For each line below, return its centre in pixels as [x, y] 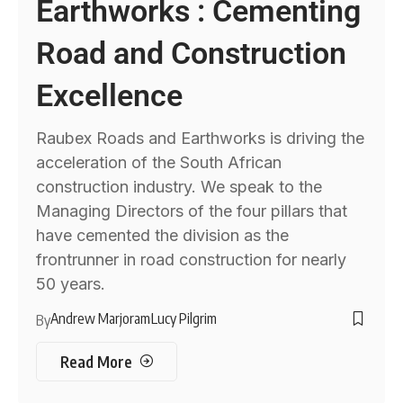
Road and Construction [192, 53]
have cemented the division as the [163, 235]
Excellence [110, 95]
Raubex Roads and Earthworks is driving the [201, 138]
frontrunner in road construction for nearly [192, 259]
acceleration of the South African [159, 162]
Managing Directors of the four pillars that [192, 210]
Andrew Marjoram [101, 318]
